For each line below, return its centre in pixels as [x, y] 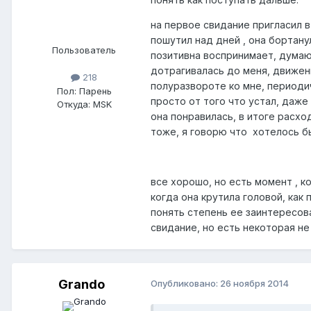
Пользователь [84, 50]
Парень [94, 91]
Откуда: [73, 104]
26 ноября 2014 [254, 284]
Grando [81, 285]
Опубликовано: [185, 284]
